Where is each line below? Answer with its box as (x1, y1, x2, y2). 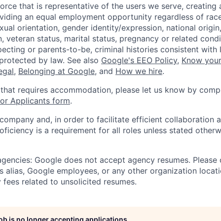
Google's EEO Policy (101, 55, 177, 66)
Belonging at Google (18, 66, 95, 76)
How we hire (115, 66, 162, 76)
